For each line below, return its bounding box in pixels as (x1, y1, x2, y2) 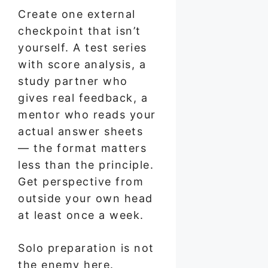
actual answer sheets (18, 124, 143, 138)
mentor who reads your (18, 108, 156, 121)
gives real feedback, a (18, 91, 148, 104)
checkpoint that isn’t (18, 24, 141, 37)
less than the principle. (18, 158, 154, 171)
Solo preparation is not (18, 241, 154, 254)
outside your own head (18, 191, 153, 205)
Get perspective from (18, 175, 144, 188)
